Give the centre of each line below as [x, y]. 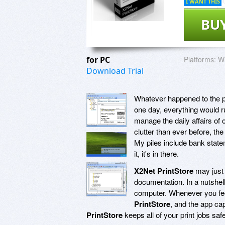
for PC [99, 60]
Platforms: [200, 59]
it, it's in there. [156, 153]
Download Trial [115, 71]
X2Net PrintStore [164, 171]
